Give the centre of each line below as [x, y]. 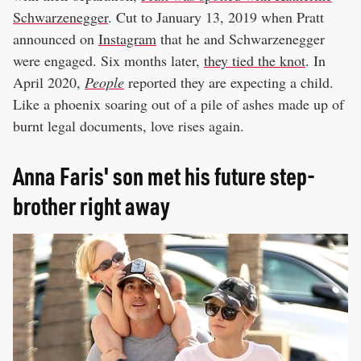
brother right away [91, 206]
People [104, 83]
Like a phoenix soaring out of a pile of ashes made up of [178, 104]
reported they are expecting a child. [229, 83]
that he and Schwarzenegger [241, 39]
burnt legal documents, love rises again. [131, 126]
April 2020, [49, 83]
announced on [56, 39]
